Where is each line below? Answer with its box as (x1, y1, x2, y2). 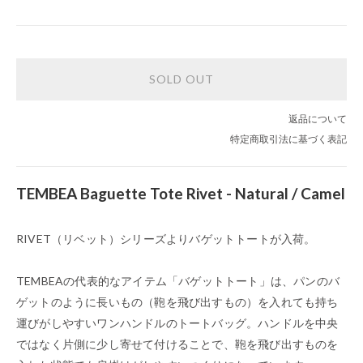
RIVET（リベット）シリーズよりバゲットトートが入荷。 (16, 231, 316, 246)
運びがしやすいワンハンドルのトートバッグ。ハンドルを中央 (16, 315, 339, 330)
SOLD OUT (149, 71, 214, 86)
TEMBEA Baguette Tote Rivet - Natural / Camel (16, 183, 345, 203)
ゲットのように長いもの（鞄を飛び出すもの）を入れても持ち (16, 294, 339, 309)
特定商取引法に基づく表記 (230, 132, 347, 145)
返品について (288, 112, 347, 125)
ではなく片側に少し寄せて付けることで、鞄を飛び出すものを (16, 336, 339, 351)
